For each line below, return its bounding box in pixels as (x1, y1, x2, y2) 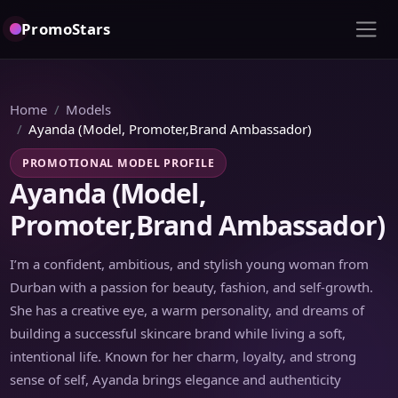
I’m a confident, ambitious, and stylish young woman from (10, 254, 370, 273)
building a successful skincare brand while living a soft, (10, 323, 346, 342)
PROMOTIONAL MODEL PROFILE (22, 155, 215, 171)
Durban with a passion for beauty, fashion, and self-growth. (10, 277, 374, 296)
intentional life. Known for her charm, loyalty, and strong (10, 346, 357, 365)
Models (66, 99, 112, 118)
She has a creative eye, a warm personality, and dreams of (10, 300, 365, 319)
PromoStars (21, 19, 111, 40)
